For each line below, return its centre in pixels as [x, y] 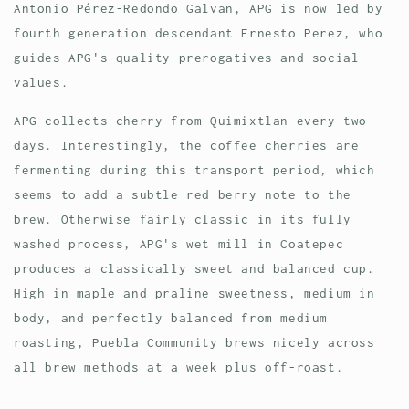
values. [45, 83]
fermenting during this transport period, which [194, 170]
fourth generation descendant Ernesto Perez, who [199, 33]
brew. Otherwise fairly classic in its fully [183, 220]
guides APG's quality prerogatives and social [187, 58]
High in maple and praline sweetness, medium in [194, 294]
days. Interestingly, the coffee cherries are [187, 146]
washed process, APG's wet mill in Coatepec [179, 244]
